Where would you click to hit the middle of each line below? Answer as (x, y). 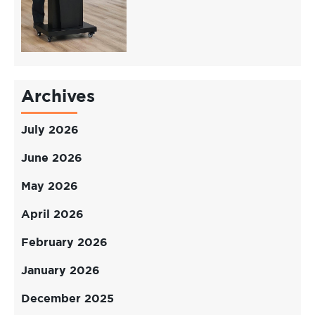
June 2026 (52, 159)
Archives (58, 97)
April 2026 (52, 215)
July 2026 (50, 130)
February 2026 (64, 243)
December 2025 (67, 299)
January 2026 (60, 271)
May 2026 (50, 187)
